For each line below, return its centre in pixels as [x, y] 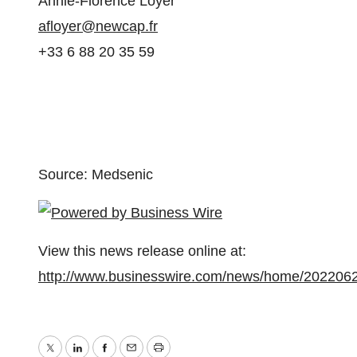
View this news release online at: [142, 251]
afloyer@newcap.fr [98, 26]
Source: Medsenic [96, 175]
